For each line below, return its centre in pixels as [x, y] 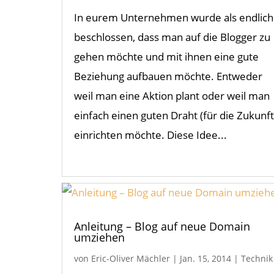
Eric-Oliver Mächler [130, 259]
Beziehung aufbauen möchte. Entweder [168, 76]
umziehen [99, 238]
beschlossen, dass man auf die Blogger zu [172, 37]
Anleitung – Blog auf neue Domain [162, 227]
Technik [257, 259]
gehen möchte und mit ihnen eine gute [166, 57]
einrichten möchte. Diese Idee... [150, 135]
